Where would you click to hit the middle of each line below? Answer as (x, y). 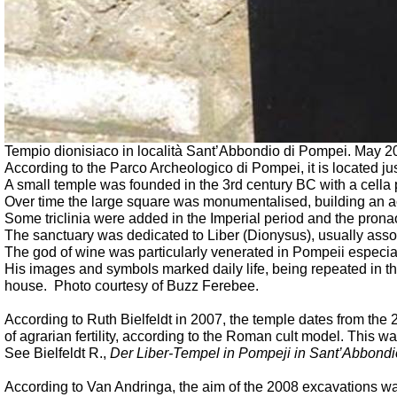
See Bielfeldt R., (57, 353)
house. (26, 286)
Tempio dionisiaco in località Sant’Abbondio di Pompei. (179, 151)
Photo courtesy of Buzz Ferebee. (156, 286)
